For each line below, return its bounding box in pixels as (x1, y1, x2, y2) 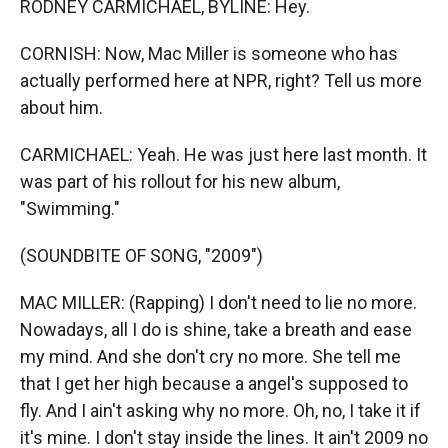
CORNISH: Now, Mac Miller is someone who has (20, 43, 398, 64)
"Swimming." (20, 198, 120, 219)
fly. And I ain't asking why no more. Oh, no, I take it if (20, 400, 421, 421)
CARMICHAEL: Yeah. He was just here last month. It (20, 144, 427, 165)
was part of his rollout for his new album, (20, 171, 340, 192)
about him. (20, 97, 103, 118)
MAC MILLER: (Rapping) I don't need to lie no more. (20, 292, 417, 313)
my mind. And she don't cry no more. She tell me (20, 346, 401, 367)
